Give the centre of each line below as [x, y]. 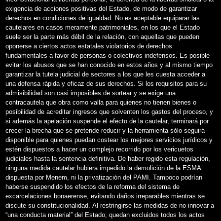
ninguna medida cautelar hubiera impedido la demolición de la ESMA [103, 168]
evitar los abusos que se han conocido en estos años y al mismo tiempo [109, 65]
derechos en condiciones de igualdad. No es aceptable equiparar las [103, 18]
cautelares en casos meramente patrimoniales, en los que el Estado [103, 27]
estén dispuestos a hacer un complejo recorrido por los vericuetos [99, 149]
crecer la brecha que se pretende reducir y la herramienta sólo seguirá [105, 130]
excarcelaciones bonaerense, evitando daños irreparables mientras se [105, 196]
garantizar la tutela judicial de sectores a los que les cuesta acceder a [105, 74]
